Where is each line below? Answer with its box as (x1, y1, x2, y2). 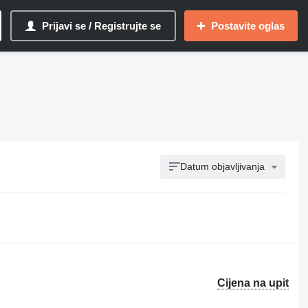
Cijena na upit (217, 277, 289, 289)
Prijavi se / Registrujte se (42, 20, 161, 32)
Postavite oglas (211, 20, 285, 32)
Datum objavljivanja (180, 161, 265, 172)
